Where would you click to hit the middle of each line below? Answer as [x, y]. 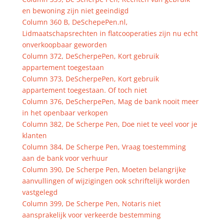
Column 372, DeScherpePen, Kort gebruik [90, 56]
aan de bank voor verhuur [65, 158]
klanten [34, 135]
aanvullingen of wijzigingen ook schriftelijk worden [106, 181]
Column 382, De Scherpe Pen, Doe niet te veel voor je [110, 124]
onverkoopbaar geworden [64, 45]
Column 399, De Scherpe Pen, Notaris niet [91, 203]
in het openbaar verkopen [65, 113]
